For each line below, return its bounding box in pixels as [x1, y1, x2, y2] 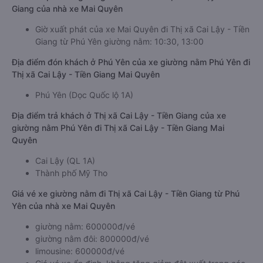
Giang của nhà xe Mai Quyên [12, 4, 123, 14]
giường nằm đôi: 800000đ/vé [35, 234, 149, 244]
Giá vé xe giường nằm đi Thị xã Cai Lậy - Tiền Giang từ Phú [12, 188, 240, 198]
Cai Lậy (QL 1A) [35, 156, 95, 166]
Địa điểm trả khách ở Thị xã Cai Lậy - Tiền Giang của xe [12, 110, 226, 120]
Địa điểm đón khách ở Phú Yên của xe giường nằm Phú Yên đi [12, 57, 250, 67]
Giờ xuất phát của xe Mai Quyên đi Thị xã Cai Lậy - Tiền [35, 24, 249, 34]
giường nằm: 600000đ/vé [35, 221, 135, 231]
